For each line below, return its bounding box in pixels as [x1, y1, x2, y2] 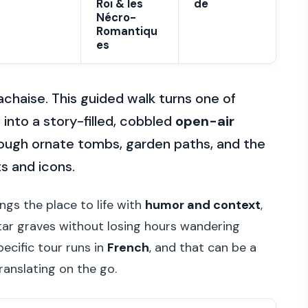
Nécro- [96, 10, 136, 25]
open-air [175, 112, 234, 131]
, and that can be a [149, 239, 256, 256]
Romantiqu [96, 23, 157, 38]
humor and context [145, 197, 261, 214]
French [107, 239, 149, 256]
